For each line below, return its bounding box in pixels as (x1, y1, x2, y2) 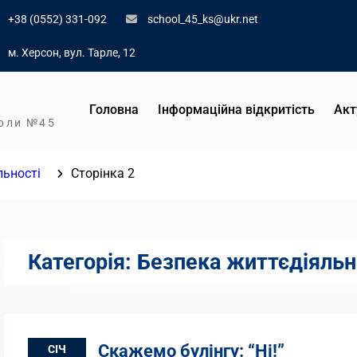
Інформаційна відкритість (158, 102, 315, 117)
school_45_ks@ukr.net (147, 13, 259, 25)
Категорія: (28, 249, 137, 275)
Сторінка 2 (71, 166, 135, 181)
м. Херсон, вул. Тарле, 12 (6, 46, 136, 59)
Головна (89, 102, 139, 117)
